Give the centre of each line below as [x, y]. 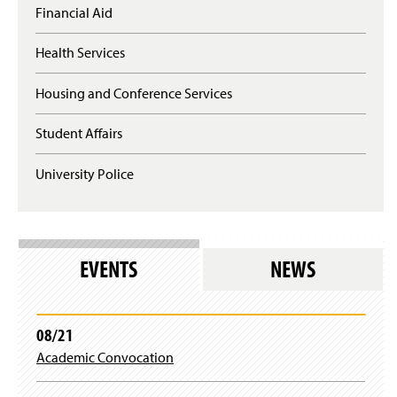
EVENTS [109, 269]
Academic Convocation [105, 357]
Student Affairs [79, 133]
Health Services [80, 53]
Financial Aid [74, 12]
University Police [85, 174]
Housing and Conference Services [134, 93]
